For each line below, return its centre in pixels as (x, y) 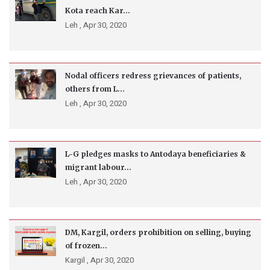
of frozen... (86, 246)
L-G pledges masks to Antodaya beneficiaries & (155, 154)
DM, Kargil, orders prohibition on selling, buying (158, 233)
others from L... (95, 89)
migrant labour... (98, 168)
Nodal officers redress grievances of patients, (153, 76)
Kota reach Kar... (98, 11)
